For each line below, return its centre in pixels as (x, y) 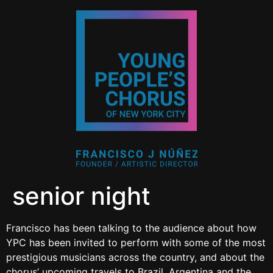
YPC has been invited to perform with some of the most (136, 243)
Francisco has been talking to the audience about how (131, 228)
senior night (81, 196)
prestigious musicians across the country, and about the (135, 257)
